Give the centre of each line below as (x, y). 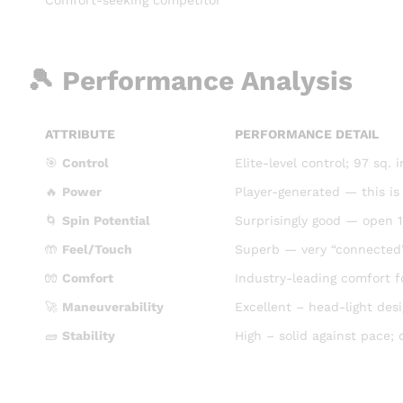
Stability (89, 335)
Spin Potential (106, 220)
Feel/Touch (97, 249)
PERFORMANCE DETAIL (307, 134)
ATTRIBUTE (80, 134)
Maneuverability (113, 306)
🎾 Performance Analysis (190, 80)
